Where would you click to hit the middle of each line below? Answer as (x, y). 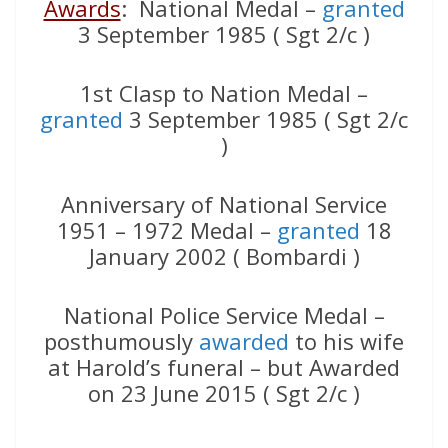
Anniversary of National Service (224, 203)
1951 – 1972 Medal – (166, 229)
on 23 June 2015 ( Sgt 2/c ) (224, 392)
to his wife (346, 340)
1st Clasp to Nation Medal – (224, 92)
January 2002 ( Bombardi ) (224, 255)
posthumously (121, 340)
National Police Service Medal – (224, 314)
